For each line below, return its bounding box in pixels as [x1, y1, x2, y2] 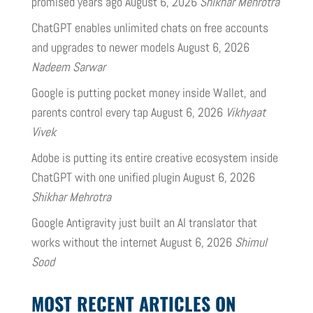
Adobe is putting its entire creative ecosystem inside [31, 150, 278, 166]
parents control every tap [31, 104, 148, 121]
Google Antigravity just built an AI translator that [31, 214, 257, 231]
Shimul [234, 234, 267, 251]
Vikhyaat [225, 104, 265, 121]
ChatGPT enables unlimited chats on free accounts [31, 20, 268, 36]
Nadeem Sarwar [31, 59, 105, 75]
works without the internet [31, 234, 157, 251]
